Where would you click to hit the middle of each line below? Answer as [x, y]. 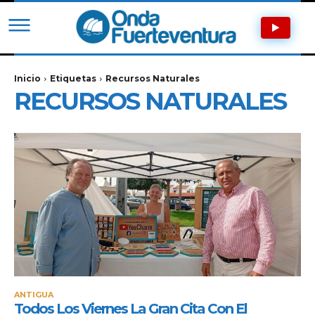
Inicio [27, 78]
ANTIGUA [34, 294]
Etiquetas [73, 78]
